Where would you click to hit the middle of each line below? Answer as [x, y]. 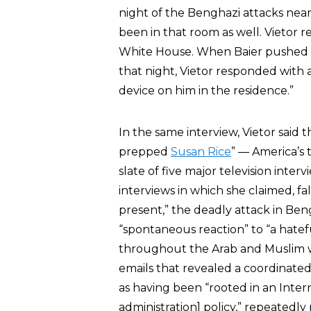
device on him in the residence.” [206, 91]
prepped [145, 152]
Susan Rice [201, 152]
